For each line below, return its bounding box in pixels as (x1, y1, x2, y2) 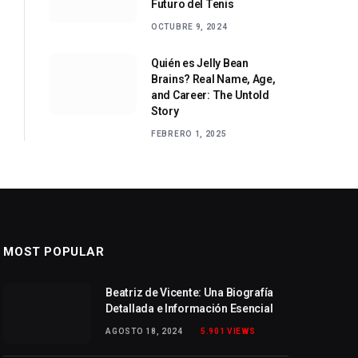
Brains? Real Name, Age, (151, 72, 276, 86)
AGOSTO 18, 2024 (105, 326, 183, 336)
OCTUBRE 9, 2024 (151, 22, 228, 31)
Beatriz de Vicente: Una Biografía (105, 285, 274, 299)
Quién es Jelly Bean (151, 56, 249, 70)
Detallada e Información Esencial (105, 301, 273, 315)
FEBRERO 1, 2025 (151, 129, 227, 138)
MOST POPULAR (3, 244, 105, 259)
